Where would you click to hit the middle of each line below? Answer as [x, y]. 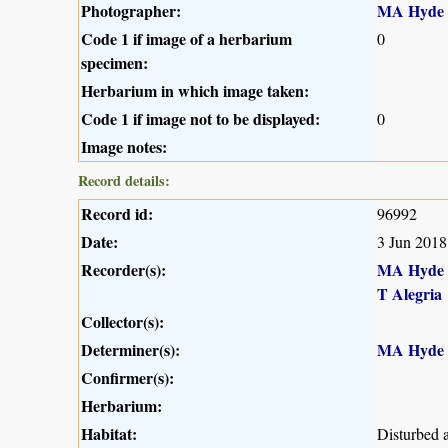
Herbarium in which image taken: [195, 91]
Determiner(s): [130, 350]
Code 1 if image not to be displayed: [200, 119]
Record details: [124, 181]
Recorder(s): [123, 270]
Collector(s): [122, 322]
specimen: [114, 63]
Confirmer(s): [127, 378]
